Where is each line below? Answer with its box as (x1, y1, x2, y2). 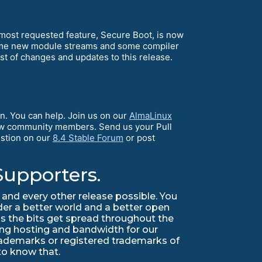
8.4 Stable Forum (53, 132, 123, 144)
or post (123, 132, 155, 144)
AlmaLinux (129, 110, 172, 122)
